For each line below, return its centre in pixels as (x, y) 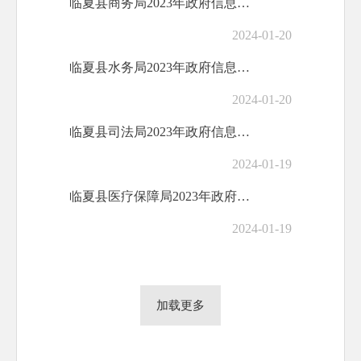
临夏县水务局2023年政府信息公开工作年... (243, 67)
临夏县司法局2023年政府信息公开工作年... (243, 132)
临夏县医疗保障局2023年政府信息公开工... (243, 196)
